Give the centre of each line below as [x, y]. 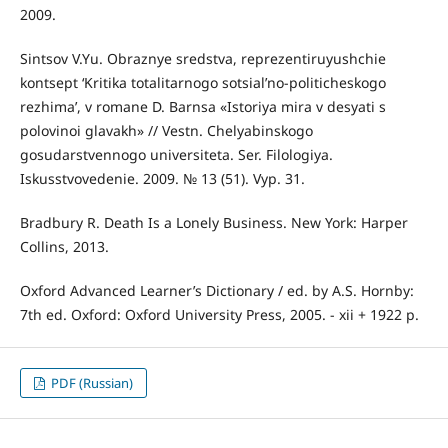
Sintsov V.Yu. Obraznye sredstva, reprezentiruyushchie [202, 59]
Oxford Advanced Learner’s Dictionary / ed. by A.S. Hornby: [216, 291]
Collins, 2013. [64, 247]
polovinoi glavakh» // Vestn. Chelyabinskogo [166, 131]
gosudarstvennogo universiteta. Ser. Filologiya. [176, 155]
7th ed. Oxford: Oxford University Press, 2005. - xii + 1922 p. [219, 315]
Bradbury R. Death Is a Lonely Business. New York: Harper [213, 223]
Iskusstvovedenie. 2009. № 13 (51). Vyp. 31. [162, 179]
